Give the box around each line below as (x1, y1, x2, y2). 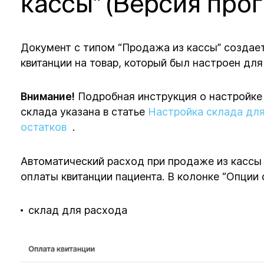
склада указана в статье (21, 105, 148, 118)
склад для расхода (28, 203, 128, 216)
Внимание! (21, 90, 75, 103)
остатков (21, 121, 70, 134)
